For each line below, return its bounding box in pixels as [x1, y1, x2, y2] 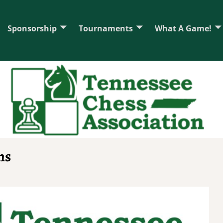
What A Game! [155, 22, 212, 34]
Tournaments [79, 22, 133, 34]
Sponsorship [7, 22, 57, 34]
